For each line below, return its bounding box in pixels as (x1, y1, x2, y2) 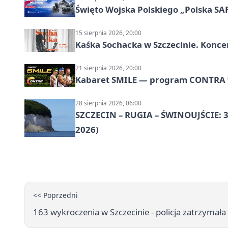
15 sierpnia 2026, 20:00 (75, 28, 141, 37)
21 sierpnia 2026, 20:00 (75, 63, 141, 72)
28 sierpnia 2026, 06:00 (75, 98, 141, 107)
